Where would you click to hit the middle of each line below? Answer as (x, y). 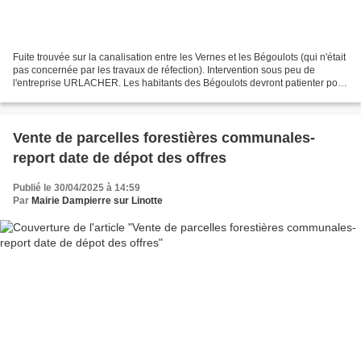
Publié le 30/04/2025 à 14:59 (77, 188)
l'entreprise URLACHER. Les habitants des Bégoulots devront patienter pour (180, 83)
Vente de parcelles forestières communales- (164, 138)
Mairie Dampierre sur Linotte (97, 201)
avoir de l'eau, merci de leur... (77, 96)
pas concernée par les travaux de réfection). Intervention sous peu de (164, 71)
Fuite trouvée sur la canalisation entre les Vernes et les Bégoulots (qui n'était (179, 58)
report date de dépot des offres (120, 158)
